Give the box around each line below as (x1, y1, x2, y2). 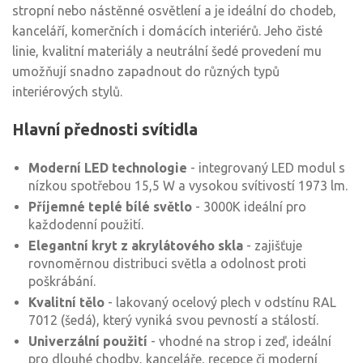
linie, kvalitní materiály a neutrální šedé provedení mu (12, 44, 322, 59)
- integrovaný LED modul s (187, 160, 345, 176)
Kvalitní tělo (28, 295, 105, 310)
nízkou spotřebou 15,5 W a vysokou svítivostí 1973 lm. (28, 178, 348, 194)
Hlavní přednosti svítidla (12, 120, 198, 139)
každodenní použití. (28, 217, 143, 233)
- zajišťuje (243, 238, 302, 254)
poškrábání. (28, 274, 96, 289)
